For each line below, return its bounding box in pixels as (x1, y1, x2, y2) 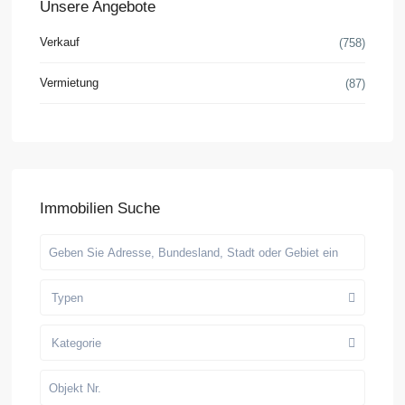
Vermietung (40, 76, 99, 90)
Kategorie (52, 336, 102, 351)
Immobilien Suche (40, 200, 161, 218)
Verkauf (40, 35, 80, 50)
